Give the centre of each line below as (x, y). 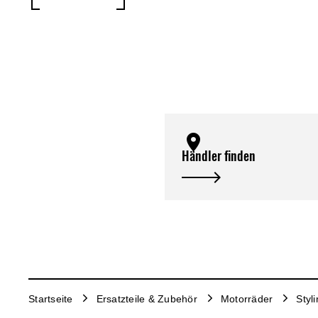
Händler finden (219, 156)
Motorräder (247, 299)
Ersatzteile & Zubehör (147, 299)
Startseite (51, 299)
